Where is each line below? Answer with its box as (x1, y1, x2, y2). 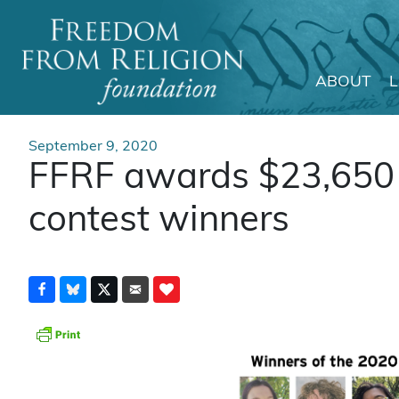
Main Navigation (6, 86, 253, 119)
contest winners (28, 204, 289, 240)
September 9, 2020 (28, 140, 158, 154)
